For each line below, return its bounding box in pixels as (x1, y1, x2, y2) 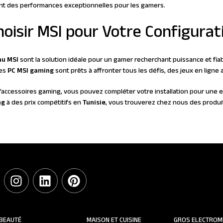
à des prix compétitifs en (6, 98, 81, 109)
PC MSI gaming (7, 66, 54, 77)
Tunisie (81, 98, 106, 109)
